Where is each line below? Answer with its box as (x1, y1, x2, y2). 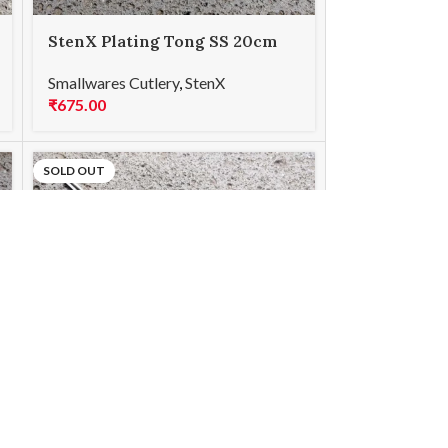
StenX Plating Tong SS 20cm (48, 30, 278, 51)
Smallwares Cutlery (48, 73, 180, 93)
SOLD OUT (43, 163, 106, 179)
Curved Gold (48, 52, 149, 73)
